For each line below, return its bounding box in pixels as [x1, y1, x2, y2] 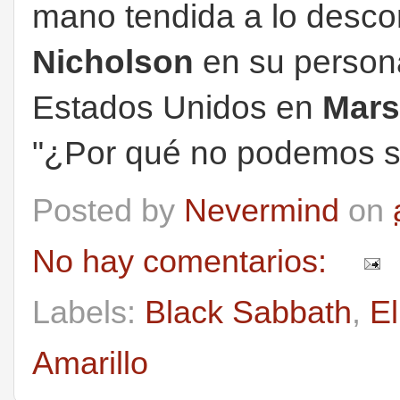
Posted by [32, 192, 184, 229]
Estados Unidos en [32, 88, 322, 126]
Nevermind [184, 192, 339, 229]
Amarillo [32, 345, 148, 381]
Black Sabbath [145, 294, 352, 330]
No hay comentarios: [32, 243, 336, 279]
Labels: [32, 294, 145, 330]
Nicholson [32, 43, 194, 80]
